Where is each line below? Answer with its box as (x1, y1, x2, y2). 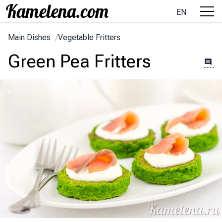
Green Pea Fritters (8, 51, 151, 72)
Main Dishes (8, 33, 51, 42)
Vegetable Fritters (58, 33, 120, 42)
